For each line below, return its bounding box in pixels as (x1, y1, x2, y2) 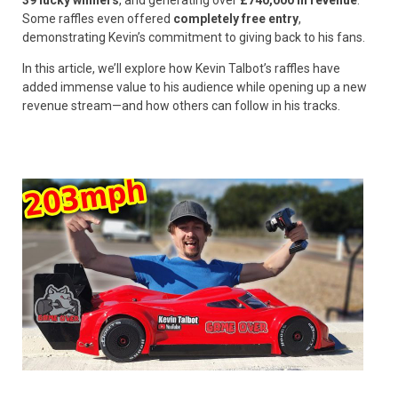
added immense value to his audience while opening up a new (22, 79, 367, 94)
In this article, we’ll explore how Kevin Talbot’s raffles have (22, 60, 340, 76)
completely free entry (173, 11, 298, 26)
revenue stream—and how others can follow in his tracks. (22, 98, 340, 113)
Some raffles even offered (22, 11, 173, 26)
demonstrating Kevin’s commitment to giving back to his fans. (22, 29, 365, 44)
